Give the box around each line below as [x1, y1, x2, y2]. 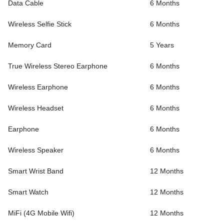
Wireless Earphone [8, 83, 68, 91]
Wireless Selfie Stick [8, 20, 71, 28]
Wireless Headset [8, 104, 63, 112]
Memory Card [8, 41, 51, 49]
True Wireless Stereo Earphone [8, 62, 107, 70]
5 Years [150, 41, 174, 49]
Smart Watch [8, 188, 48, 196]
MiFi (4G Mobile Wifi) [8, 209, 74, 217]
